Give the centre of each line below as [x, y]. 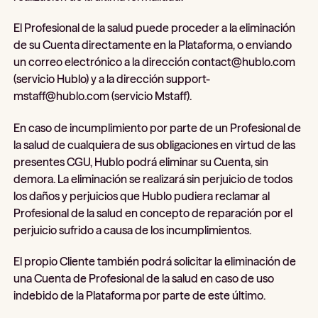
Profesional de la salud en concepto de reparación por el [153, 213]
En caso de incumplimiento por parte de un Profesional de [158, 127]
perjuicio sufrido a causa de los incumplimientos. [133, 230]
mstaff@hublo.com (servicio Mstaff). [103, 96]
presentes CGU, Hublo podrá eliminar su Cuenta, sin [141, 161]
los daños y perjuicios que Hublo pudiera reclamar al [142, 196]
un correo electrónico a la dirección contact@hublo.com [155, 62]
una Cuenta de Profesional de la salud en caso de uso [144, 279]
